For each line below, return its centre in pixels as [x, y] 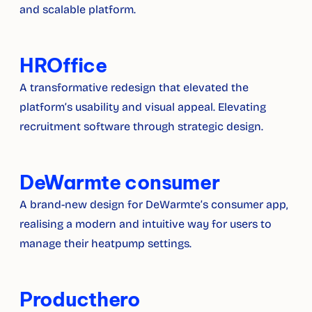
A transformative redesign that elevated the [134, 87]
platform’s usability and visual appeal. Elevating [143, 107]
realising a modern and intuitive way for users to [146, 224]
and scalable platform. [78, 9]
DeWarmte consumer [120, 182]
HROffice [63, 65]
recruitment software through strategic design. [141, 126]
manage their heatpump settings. [106, 243]
